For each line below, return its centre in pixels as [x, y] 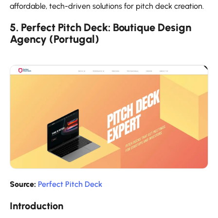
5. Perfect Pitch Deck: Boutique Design [100, 27]
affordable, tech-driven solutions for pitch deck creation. [107, 6]
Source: [23, 184]
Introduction [36, 206]
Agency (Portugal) [54, 39]
